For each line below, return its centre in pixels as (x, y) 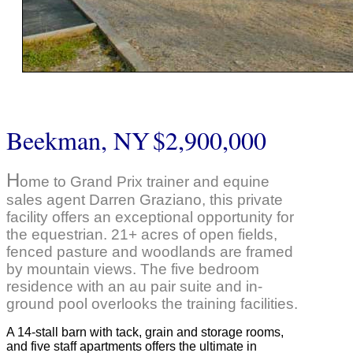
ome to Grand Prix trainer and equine (145, 181)
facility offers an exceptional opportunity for (150, 217)
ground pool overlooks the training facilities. (152, 303)
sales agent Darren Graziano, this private (145, 199)
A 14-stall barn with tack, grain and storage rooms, (145, 332)
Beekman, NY (78, 139)
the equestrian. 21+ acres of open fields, (142, 234)
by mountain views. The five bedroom (133, 269)
